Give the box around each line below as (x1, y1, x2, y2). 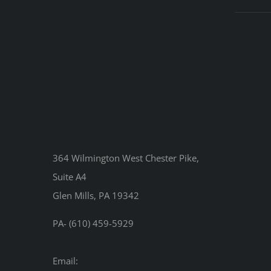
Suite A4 (53, 171, 87, 183)
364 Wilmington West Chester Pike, (53, 152, 199, 165)
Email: (53, 255, 78, 267)
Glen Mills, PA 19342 (53, 189, 139, 202)
